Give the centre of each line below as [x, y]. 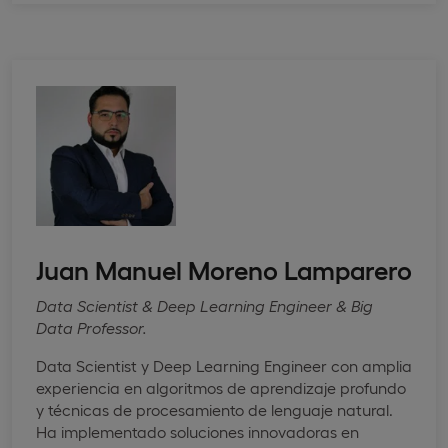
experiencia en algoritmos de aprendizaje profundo [221, 387]
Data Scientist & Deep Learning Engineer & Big [204, 305]
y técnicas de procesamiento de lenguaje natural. [214, 409]
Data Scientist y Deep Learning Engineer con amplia [224, 365]
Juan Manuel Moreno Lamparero [224, 268]
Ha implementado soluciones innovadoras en [197, 431]
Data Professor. [91, 327]
